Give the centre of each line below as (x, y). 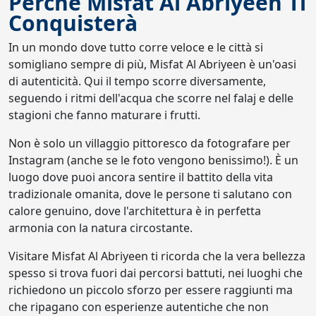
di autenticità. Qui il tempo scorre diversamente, (137, 81)
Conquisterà (73, 23)
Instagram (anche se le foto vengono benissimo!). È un (153, 160)
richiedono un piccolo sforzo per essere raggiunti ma (151, 290)
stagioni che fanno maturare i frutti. (104, 115)
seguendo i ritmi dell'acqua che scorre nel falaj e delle (151, 98)
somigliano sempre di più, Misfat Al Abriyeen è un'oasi (152, 65)
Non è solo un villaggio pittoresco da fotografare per (150, 144)
